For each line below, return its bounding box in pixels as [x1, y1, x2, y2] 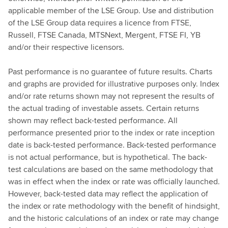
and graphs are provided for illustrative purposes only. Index [8, 78, 219, 90]
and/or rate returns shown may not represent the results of [8, 90, 214, 102]
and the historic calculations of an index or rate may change [8, 212, 219, 224]
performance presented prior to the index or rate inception [8, 127, 215, 138]
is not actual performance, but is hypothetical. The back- [8, 151, 207, 163]
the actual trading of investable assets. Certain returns [8, 102, 199, 114]
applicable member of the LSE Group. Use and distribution [8, 5, 214, 16]
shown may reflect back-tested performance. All [8, 115, 178, 126]
